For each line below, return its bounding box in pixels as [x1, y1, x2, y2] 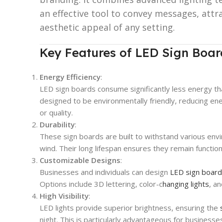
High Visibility [40, 190, 89, 201]
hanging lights [163, 178, 209, 189]
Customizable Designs [40, 155, 120, 165]
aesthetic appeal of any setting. [40, 21, 175, 33]
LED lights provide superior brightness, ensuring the [40, 202, 220, 213]
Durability [40, 119, 75, 129]
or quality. [40, 107, 73, 117]
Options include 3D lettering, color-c [40, 178, 163, 189]
